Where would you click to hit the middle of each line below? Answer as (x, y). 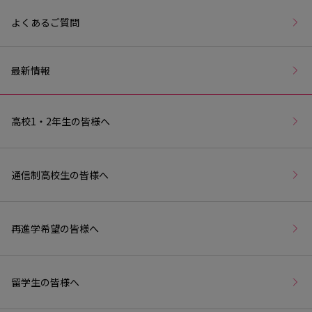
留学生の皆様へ (45, 282)
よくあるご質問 (45, 22)
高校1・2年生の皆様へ (61, 121)
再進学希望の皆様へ (55, 228)
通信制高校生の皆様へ (60, 174)
